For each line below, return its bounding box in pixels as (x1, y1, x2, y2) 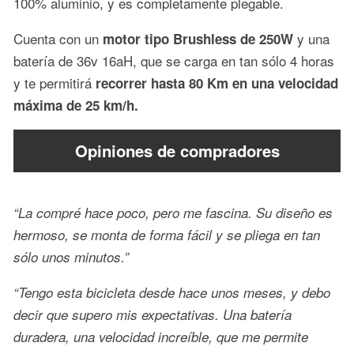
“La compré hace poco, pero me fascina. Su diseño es (13, 203, 333, 223)
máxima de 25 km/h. (13, 95, 138, 115)
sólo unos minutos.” (13, 247, 129, 267)
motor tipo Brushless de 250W (103, 28, 293, 48)
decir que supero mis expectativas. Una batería (13, 305, 292, 325)
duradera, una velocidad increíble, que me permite (13, 327, 308, 347)
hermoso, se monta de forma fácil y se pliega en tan (13, 225, 320, 245)
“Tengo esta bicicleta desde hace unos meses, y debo (13, 283, 330, 303)
